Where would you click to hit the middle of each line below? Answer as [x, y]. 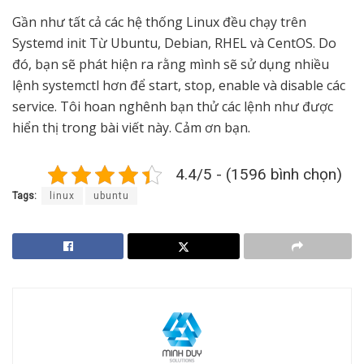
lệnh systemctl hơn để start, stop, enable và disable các [179, 85]
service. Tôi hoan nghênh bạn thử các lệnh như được [173, 106]
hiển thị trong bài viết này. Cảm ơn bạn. [131, 127]
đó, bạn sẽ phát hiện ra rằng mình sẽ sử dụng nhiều [171, 64]
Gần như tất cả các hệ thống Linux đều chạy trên [159, 22]
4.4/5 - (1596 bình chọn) [259, 174]
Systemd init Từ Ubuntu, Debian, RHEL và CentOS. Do [174, 43]
